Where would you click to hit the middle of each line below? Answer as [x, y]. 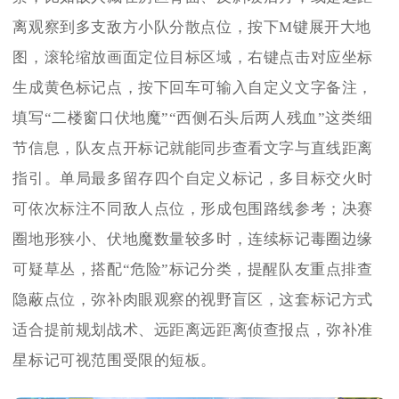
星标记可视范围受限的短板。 [115, 360]
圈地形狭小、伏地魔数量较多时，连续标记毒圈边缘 [193, 239]
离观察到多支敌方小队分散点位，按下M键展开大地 [192, 27]
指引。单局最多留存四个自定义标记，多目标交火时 [193, 178]
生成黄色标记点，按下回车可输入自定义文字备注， [193, 87]
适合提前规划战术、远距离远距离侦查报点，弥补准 [193, 330]
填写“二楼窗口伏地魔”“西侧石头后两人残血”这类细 [193, 118]
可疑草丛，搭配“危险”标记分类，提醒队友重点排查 [193, 269]
